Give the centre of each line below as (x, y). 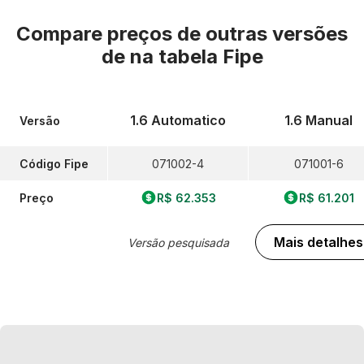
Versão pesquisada (178, 242)
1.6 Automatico (178, 120)
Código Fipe (54, 163)
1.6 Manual (318, 120)
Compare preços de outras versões (182, 34)
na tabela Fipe (196, 56)
